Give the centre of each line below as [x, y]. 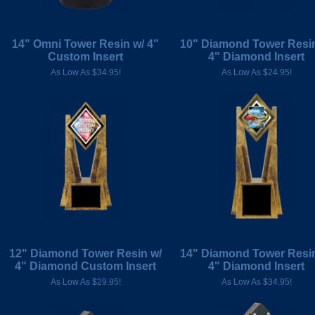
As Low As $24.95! [256, 72]
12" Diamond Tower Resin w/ [85, 253]
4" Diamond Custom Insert [85, 266]
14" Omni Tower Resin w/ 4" [85, 44]
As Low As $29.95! [85, 282]
